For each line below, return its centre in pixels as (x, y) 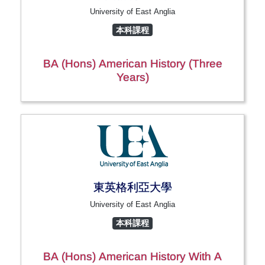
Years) (132, 77)
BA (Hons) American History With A (132, 257)
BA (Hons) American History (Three (132, 63)
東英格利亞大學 (132, 188)
